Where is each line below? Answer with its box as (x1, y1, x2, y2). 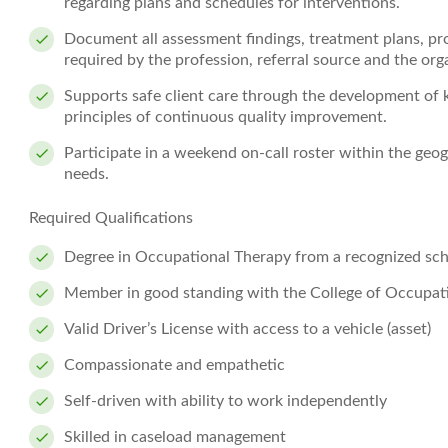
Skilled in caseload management (64, 429, 286, 445)
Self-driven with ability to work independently (64, 393, 387, 409)
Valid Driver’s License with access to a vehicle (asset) (64, 321, 431, 337)
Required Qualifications (29, 210, 193, 226)
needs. (64, 166, 113, 182)
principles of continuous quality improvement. (64, 109, 387, 125)
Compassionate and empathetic (64, 357, 285, 373)
